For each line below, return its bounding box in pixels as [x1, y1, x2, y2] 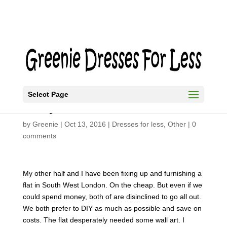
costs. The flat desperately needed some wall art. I [22, 216, 184, 224]
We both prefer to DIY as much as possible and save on [22, 204, 202, 212]
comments [22, 132, 56, 140]
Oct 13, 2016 [64, 120, 106, 128]
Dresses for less [111, 120, 164, 128]
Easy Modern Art [22, 97, 135, 114]
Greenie [32, 120, 58, 128]
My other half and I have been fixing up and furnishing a [22, 169, 202, 177]
